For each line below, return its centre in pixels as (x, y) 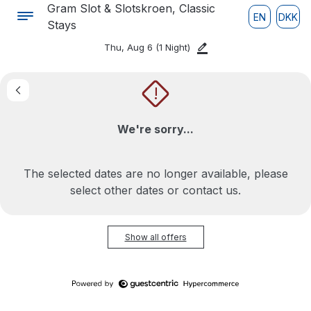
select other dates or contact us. (155, 190)
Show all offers (155, 237)
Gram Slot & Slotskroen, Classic (131, 8)
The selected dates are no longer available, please (155, 174)
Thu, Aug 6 (130, 47)
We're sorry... (155, 129)
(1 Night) (173, 47)
